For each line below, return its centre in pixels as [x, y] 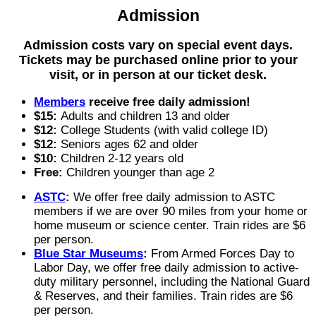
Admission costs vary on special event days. [158, 45]
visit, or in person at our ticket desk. [158, 75]
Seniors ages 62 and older [128, 145]
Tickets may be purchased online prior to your [158, 60]
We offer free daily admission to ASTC [172, 197]
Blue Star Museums [89, 254]
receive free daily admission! [168, 102]
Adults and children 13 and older [145, 116]
